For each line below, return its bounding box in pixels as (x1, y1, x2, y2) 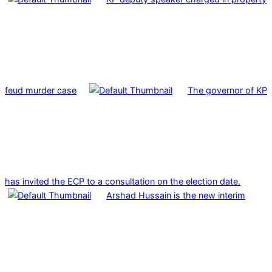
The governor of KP (188, 85, 267, 96)
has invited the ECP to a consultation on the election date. (5, 176, 240, 187)
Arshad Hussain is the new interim (106, 190, 245, 201)
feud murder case (5, 85, 76, 96)
